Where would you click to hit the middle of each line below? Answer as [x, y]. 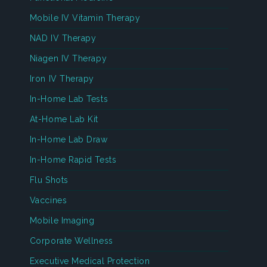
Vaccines [48, 200]
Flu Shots [49, 180]
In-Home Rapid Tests [73, 160]
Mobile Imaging [62, 221]
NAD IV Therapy [63, 38]
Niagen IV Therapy [68, 58]
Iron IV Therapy [62, 79]
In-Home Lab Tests [69, 99]
